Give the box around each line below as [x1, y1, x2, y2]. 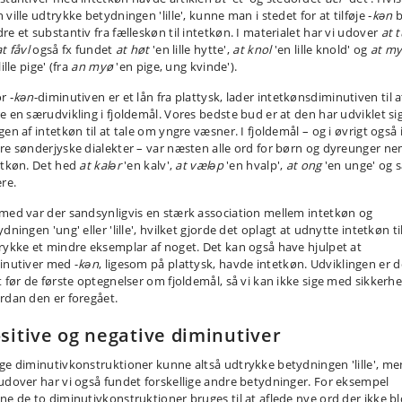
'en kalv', [120, 157, 176, 173]
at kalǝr [79, 157, 121, 173]
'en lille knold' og [271, 41, 371, 57]
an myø [71, 58, 114, 74]
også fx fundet [30, 41, 116, 57]
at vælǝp [175, 157, 223, 173]
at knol [232, 41, 272, 57]
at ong [285, 157, 322, 173]
